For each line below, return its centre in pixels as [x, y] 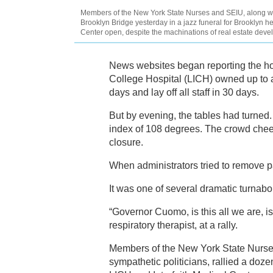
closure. [126, 143]
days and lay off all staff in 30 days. [184, 93]
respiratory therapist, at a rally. [173, 225]
